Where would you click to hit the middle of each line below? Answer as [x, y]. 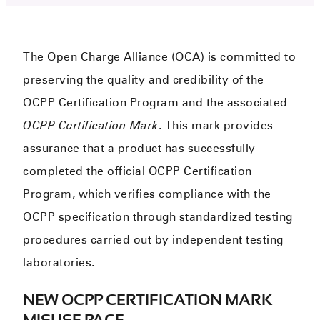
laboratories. [59, 263]
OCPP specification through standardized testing [158, 217]
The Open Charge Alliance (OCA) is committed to [160, 57]
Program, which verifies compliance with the [147, 194]
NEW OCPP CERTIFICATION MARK [148, 300]
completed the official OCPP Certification [137, 171]
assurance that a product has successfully [139, 149]
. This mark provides [216, 126]
